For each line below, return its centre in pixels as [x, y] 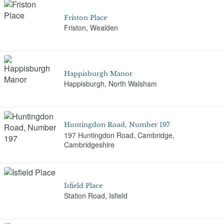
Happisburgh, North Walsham [110, 83]
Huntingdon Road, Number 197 [117, 125]
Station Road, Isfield [96, 195]
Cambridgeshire [89, 144]
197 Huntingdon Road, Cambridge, [119, 135]
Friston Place [85, 17]
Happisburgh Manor [98, 73]
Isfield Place [83, 185]
